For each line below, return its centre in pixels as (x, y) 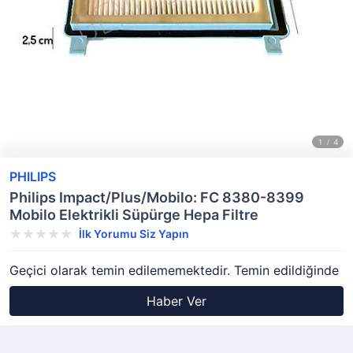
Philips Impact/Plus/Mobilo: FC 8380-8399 (157, 197)
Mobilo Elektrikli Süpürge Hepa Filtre (134, 215)
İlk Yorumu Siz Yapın (134, 234)
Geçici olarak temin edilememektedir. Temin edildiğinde (174, 270)
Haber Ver (176, 301)
